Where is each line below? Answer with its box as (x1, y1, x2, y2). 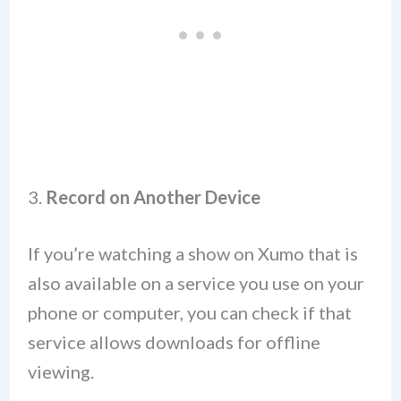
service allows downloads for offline (27, 331, 320, 354)
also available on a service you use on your (27, 272, 364, 294)
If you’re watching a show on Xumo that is (27, 243, 358, 265)
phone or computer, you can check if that (27, 302, 352, 324)
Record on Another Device (45, 186, 260, 209)
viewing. (27, 361, 94, 383)
